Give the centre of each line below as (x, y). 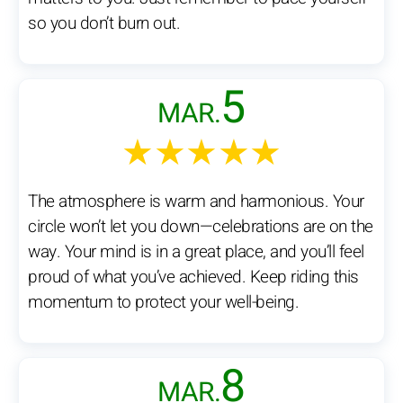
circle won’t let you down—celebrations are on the (201, 227)
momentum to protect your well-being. (163, 303)
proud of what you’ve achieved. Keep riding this (193, 278)
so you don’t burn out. (104, 24)
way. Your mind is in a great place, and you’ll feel (196, 252)
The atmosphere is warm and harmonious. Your (196, 202)
